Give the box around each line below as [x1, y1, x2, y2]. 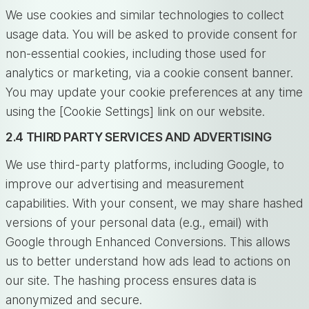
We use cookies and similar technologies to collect [6, 8, 284, 23]
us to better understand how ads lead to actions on [6, 253, 290, 268]
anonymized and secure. [6, 292, 142, 307]
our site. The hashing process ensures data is [6, 272, 257, 288]
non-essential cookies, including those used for [6, 46, 266, 61]
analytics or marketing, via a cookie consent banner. [6, 66, 293, 81]
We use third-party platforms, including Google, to [6, 157, 284, 172]
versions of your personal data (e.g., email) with [6, 215, 268, 230]
